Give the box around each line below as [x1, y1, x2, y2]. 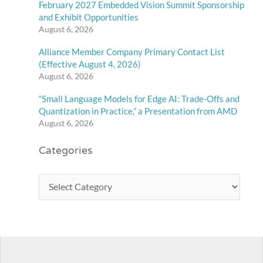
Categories [39, 137, 93, 165]
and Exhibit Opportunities [39, 12, 139, 23]
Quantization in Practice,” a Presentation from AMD [39, 105, 238, 116]
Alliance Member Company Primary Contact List [39, 46, 225, 57]
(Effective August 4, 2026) [39, 58, 141, 69]
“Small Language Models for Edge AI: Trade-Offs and [39, 93, 240, 104]
